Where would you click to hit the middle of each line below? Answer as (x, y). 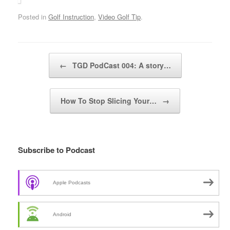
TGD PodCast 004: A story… (120, 65)
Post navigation (41, 58)
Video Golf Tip (119, 17)
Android (62, 214)
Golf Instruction (71, 17)
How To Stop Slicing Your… (110, 101)
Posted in (33, 17)
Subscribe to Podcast (56, 150)
